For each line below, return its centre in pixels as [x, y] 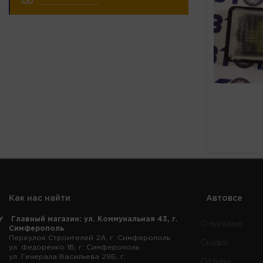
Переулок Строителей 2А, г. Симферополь [90, 238]
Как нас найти [40, 198]
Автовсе [224, 198]
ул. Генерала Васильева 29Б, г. [67, 257]
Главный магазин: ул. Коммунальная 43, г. [95, 219]
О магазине [222, 224]
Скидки [214, 243]
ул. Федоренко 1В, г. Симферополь [74, 247]
